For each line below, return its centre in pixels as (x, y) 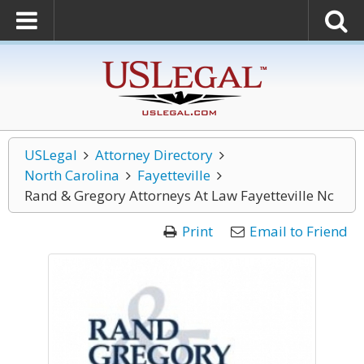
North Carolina (72, 175)
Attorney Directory (154, 155)
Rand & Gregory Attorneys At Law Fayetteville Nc (179, 195)
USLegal (51, 155)
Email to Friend (299, 231)
